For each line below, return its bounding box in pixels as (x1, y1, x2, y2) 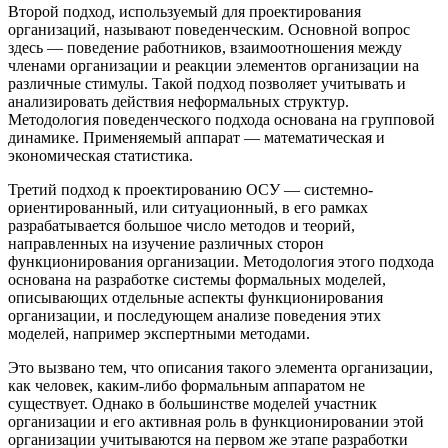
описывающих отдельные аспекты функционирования (8, 288, 383, 306)
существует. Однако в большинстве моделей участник (8, 394, 377, 412)
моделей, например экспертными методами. (8, 324, 310, 342)
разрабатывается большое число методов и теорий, (8, 216, 355, 234)
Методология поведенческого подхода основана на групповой (8, 110, 435, 128)
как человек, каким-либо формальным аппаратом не (8, 376, 365, 394)
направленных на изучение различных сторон (8, 234, 324, 252)
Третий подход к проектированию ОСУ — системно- (8, 180, 373, 198)
